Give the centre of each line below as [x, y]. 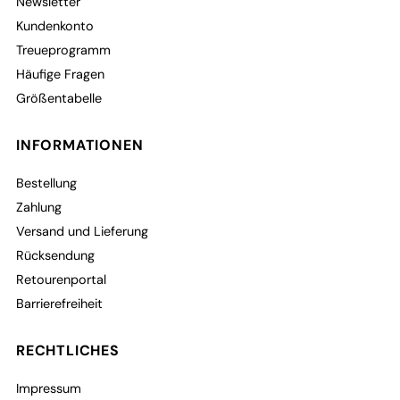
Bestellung [47, 183]
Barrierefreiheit [60, 303]
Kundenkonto [55, 25]
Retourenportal [62, 279]
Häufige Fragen [61, 74]
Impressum [49, 388]
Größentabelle [59, 98]
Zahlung [39, 207]
